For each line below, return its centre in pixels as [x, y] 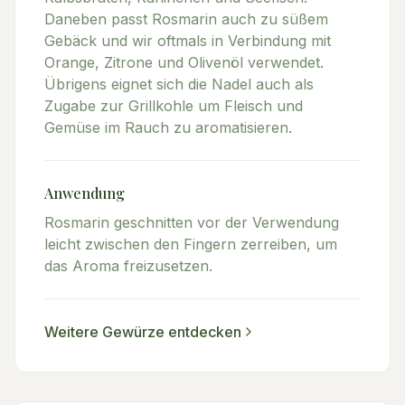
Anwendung [85, 193]
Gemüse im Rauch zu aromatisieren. [168, 127]
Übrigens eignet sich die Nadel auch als [179, 84]
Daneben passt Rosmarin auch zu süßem [186, 19]
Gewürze [133, 332]
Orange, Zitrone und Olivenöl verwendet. [184, 62]
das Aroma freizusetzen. [128, 266]
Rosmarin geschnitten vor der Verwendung [192, 222]
